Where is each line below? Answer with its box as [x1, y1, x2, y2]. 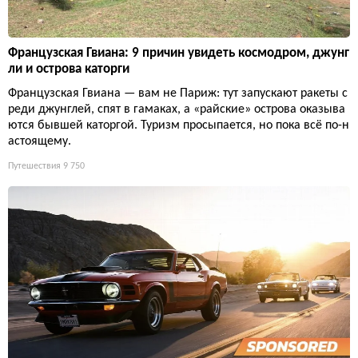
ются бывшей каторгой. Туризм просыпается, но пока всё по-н [8, 119, 349, 133]
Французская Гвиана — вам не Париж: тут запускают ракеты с [8, 87, 348, 101]
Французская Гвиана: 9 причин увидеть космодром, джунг [8, 46, 349, 61]
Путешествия [8, 161, 61, 172]
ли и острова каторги [8, 62, 129, 77]
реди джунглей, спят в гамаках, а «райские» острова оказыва [8, 103, 345, 117]
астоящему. [8, 135, 71, 149]
